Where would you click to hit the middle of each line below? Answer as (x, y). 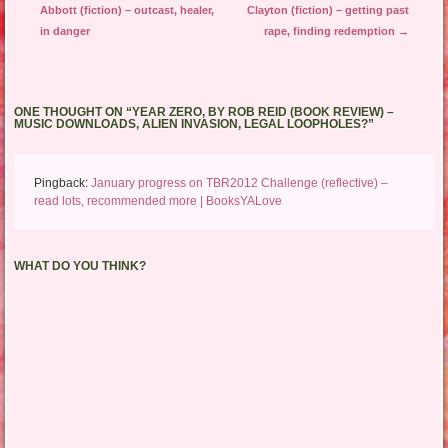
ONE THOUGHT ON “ (72, 112)
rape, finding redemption (330, 31)
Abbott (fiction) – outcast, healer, (126, 10)
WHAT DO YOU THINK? (79, 266)
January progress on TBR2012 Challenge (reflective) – (239, 183)
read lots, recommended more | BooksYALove (157, 201)
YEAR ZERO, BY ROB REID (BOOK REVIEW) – (262, 112)
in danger (64, 31)
